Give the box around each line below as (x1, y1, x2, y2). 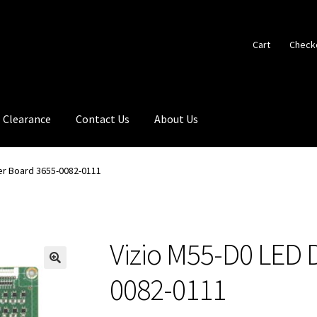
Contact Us (76, 111, 130, 126)
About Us (154, 111, 199, 126)
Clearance (3, 111, 52, 126)
